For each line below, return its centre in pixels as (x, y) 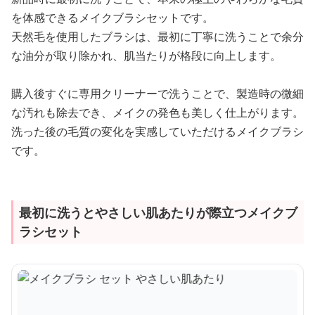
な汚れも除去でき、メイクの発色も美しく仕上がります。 (157, 113)
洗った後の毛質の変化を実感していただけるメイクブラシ (157, 132)
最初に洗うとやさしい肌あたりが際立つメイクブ (158, 213)
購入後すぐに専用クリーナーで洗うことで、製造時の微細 (157, 94)
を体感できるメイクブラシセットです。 (112, 18)
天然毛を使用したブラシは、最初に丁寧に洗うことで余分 (157, 37)
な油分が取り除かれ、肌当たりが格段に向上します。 (146, 56)
